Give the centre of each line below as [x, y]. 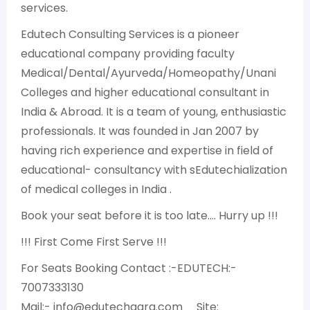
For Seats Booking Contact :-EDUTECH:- [129, 268]
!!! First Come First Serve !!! [94, 242]
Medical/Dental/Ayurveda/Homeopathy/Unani [148, 73]
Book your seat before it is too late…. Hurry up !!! [149, 216]
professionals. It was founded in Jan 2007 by [140, 131]
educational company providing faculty [128, 54]
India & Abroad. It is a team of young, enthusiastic [154, 112]
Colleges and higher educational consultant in [145, 92]
